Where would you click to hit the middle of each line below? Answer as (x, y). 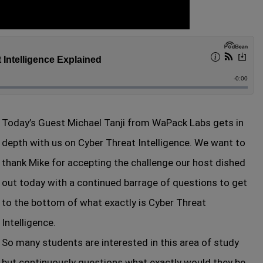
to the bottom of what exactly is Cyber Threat (104, 203)
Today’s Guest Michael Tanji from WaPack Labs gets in (123, 123)
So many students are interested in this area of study (120, 242)
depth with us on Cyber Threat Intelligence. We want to (124, 143)
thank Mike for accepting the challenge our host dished (124, 163)
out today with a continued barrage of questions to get (124, 183)
